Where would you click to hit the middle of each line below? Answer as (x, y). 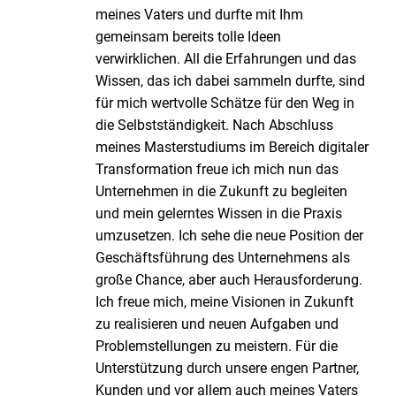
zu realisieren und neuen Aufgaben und (217, 324)
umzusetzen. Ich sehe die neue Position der (230, 235)
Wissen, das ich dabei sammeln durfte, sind (231, 80)
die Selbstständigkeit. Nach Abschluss (215, 125)
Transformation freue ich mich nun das (217, 169)
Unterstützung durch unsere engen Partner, (228, 368)
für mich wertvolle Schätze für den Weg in (225, 103)
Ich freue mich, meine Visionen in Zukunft (225, 301)
